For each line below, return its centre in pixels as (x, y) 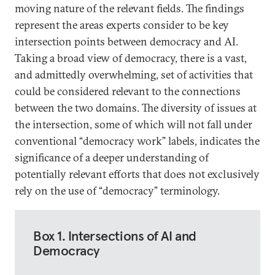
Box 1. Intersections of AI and (115, 236)
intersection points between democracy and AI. (126, 41)
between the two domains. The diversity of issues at (136, 108)
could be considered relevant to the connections (128, 91)
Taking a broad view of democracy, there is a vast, (131, 58)
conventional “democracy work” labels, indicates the (137, 141)
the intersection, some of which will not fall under (134, 124)
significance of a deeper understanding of (112, 157)
